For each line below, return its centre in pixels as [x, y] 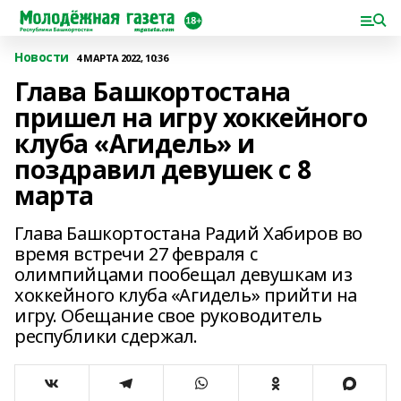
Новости [42, 57]
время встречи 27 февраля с [136, 254]
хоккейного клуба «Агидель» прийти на [186, 295]
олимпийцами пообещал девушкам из [183, 274]
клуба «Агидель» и [135, 143]
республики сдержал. [107, 336]
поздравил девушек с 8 [163, 169]
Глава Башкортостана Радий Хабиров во [188, 233]
